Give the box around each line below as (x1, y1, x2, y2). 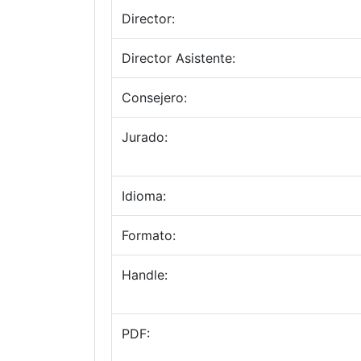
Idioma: (122, 188, 166, 204)
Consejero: (122, 89, 187, 106)
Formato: (122, 227, 176, 243)
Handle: (122, 267, 168, 283)
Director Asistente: (122, 50, 235, 66)
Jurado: (122, 129, 168, 145)
